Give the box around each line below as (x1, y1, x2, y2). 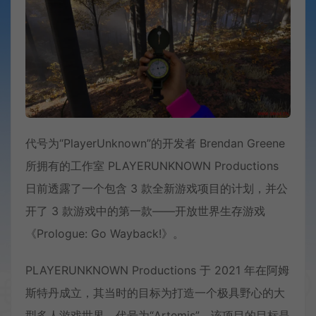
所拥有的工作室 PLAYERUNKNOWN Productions (25, 159, 279, 174)
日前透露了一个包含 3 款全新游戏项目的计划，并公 (25, 181, 288, 196)
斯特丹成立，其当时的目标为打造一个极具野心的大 (25, 286, 285, 300)
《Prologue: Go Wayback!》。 (25, 226, 184, 241)
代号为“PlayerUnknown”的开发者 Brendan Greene (25, 136, 285, 151)
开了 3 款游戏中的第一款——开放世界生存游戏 (25, 204, 265, 219)
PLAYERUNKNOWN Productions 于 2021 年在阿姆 (25, 263, 289, 278)
